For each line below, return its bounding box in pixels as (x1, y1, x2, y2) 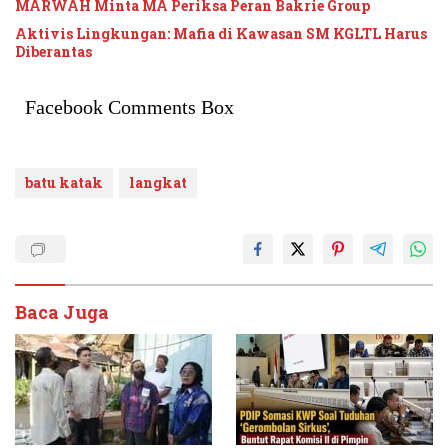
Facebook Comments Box (25, 96, 234, 119)
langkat (129, 173, 187, 193)
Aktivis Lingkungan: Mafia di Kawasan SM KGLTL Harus (15, 24, 427, 44)
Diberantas (15, 42, 92, 62)
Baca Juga (15, 300, 109, 325)
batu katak (25, 173, 103, 193)
